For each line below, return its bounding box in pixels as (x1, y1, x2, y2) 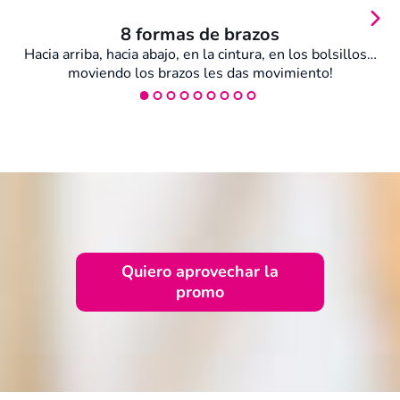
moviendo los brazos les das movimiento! (67, 62, 333, 83)
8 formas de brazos (121, 21, 279, 46)
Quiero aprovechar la (121, 260, 279, 282)
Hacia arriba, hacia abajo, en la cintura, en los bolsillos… (23, 44, 377, 64)
